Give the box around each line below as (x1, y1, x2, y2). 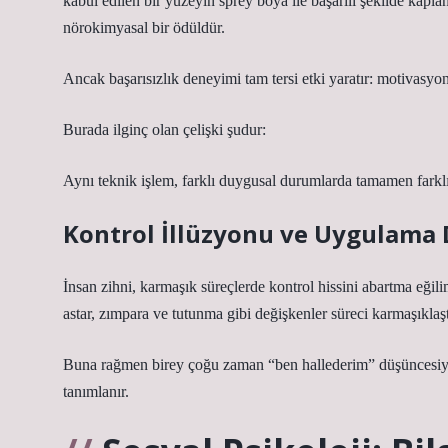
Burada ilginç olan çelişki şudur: (63, 121, 266, 138)
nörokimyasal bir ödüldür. (63, 19, 225, 36)
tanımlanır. (63, 383, 129, 400)
